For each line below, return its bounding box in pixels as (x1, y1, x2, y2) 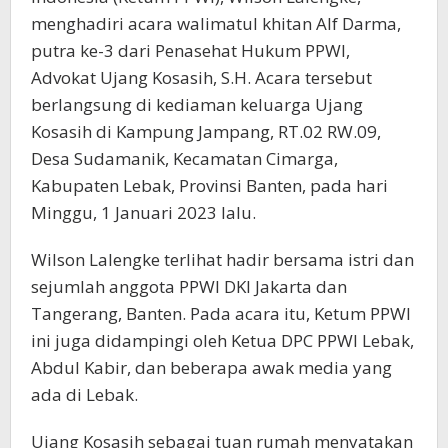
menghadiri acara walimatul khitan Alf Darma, (31, 12, 401, 36)
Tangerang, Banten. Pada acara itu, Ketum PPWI (31, 302, 411, 326)
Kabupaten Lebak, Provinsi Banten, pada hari (31, 174, 388, 198)
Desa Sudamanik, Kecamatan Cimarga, (31, 147, 338, 171)
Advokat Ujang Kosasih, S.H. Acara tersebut (31, 66, 372, 90)
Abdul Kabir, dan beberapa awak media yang (31, 356, 392, 380)
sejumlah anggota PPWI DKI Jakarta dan (31, 275, 347, 299)
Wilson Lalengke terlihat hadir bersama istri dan (31, 248, 414, 272)
